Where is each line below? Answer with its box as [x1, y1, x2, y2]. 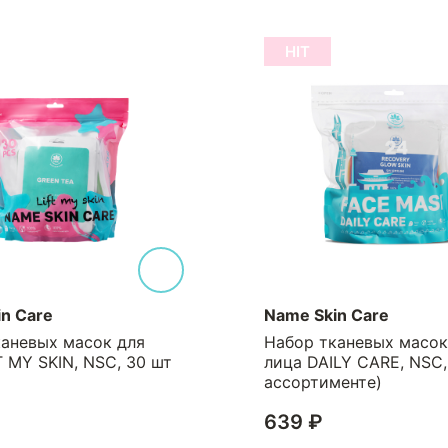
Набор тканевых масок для [206, 332, 424, 352]
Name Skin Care [206, 305, 332, 325]
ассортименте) [206, 372, 325, 392]
